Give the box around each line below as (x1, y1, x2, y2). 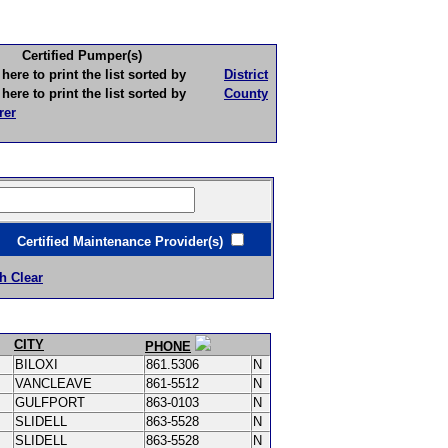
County (224, 86, 268, 101)
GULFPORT (15, 395, 89, 410)
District (224, 67, 268, 82)
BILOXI (15, 357, 62, 372)
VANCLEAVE (15, 376, 96, 391)
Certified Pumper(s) (21, 48, 142, 63)
